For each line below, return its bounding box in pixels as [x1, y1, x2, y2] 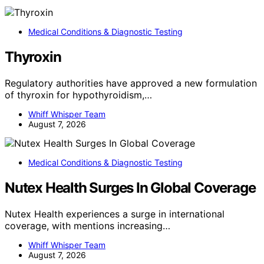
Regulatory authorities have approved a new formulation [5, 77, 257, 90]
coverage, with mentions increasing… [5, 220, 170, 232]
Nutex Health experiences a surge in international [5, 208, 225, 220]
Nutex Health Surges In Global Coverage [5, 179, 256, 197]
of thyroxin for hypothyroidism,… [5, 89, 152, 101]
